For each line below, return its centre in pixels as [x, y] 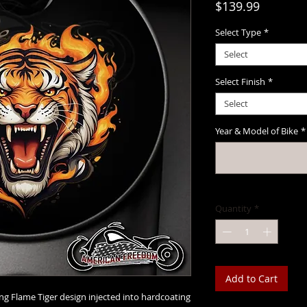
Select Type [238, 33]
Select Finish [240, 82]
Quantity [233, 209]
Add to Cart [251, 278]
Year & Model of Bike [257, 131]
